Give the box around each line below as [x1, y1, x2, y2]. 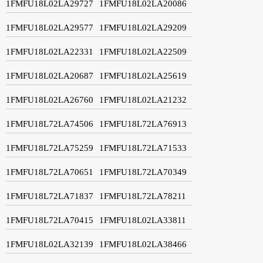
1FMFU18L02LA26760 [6, 95, 93, 104]
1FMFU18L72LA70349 [99, 167, 187, 177]
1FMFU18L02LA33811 [99, 215, 186, 225]
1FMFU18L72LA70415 [6, 215, 93, 225]
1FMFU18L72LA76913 [99, 119, 187, 129]
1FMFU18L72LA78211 [99, 191, 186, 201]
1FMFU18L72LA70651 [6, 167, 93, 177]
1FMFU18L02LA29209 [99, 22, 187, 32]
